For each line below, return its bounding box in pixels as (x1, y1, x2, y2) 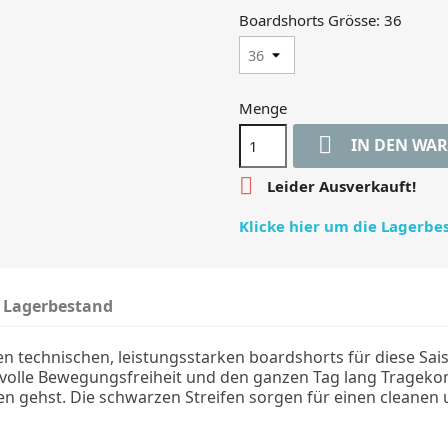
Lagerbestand (3, 295, 114, 317)
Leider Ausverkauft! (263, 176, 416, 197)
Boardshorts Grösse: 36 (239, 10, 402, 30)
